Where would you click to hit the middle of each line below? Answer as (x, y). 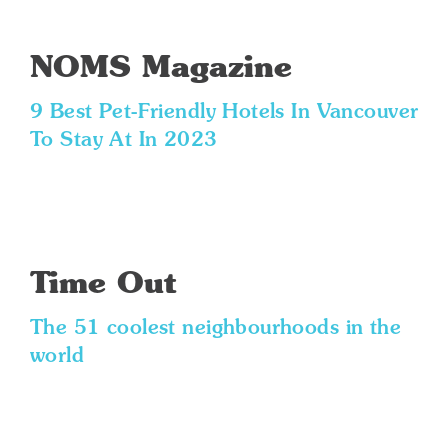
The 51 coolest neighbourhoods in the (216, 329)
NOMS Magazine (161, 69)
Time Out (103, 285)
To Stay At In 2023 (124, 141)
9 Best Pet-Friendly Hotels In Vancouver (224, 113)
